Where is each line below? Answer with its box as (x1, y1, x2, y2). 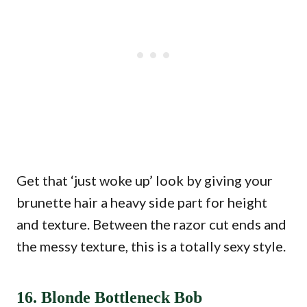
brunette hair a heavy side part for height (16, 194, 267, 210)
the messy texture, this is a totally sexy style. (16, 238, 286, 254)
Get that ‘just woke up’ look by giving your (16, 172, 273, 188)
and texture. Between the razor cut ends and (16, 216, 286, 232)
